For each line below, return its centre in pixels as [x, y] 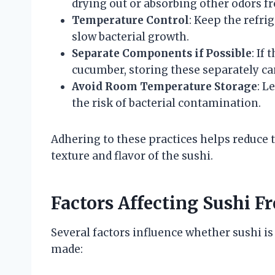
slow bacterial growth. [130, 37]
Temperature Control [130, 20]
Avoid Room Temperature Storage [165, 86]
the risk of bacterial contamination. [166, 103]
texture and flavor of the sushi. [132, 156]
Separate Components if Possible [162, 53]
